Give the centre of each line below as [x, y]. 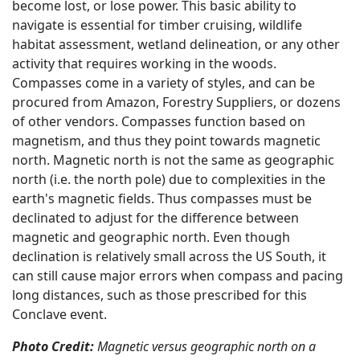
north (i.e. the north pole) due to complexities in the [169, 179]
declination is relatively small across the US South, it [169, 256]
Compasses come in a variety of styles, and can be [164, 83]
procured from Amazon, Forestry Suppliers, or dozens [176, 102]
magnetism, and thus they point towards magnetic [166, 141]
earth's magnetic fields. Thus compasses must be [162, 198]
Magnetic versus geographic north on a [205, 346]
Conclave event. [59, 314]
